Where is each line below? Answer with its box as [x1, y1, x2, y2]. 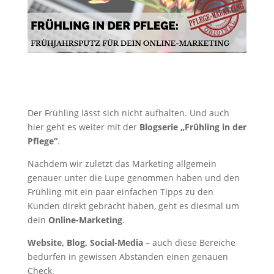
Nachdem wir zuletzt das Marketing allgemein [27, 157, 217, 169]
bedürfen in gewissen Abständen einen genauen [27, 250, 228, 262]
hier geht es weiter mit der [27, 120, 139, 133]
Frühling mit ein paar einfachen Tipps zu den [27, 185, 213, 198]
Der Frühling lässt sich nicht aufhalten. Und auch [27, 106, 229, 119]
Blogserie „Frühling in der [139, 120, 246, 133]
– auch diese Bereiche [143, 236, 235, 248]
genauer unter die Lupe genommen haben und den [27, 171, 240, 183]
